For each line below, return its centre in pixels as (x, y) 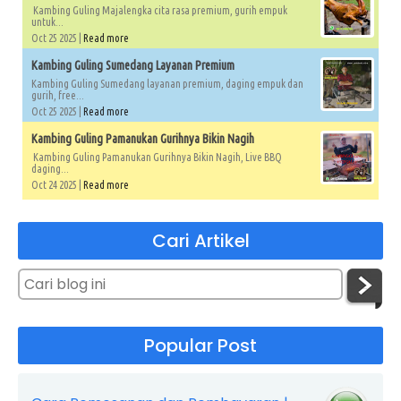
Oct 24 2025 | (57, 185)
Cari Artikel (200, 241)
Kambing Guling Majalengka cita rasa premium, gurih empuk (159, 10)
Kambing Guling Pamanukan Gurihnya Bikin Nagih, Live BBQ (157, 157)
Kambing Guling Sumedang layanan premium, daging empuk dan (167, 84)
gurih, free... (58, 95)
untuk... (47, 22)
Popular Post (200, 346)
